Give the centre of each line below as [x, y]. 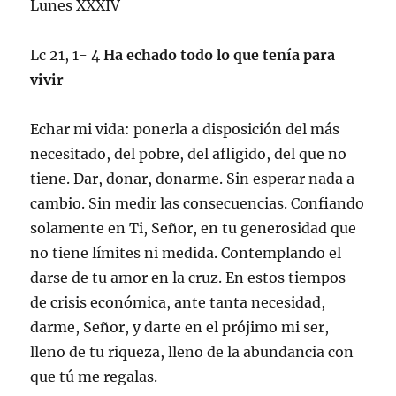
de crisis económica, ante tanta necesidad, [178, 302]
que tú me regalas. [94, 376]
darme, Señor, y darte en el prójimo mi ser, [180, 327]
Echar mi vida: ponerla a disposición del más [185, 129]
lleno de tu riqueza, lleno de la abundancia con [192, 351]
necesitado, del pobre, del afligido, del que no [189, 153]
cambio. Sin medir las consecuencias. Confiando [198, 203]
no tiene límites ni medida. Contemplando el [186, 252]
